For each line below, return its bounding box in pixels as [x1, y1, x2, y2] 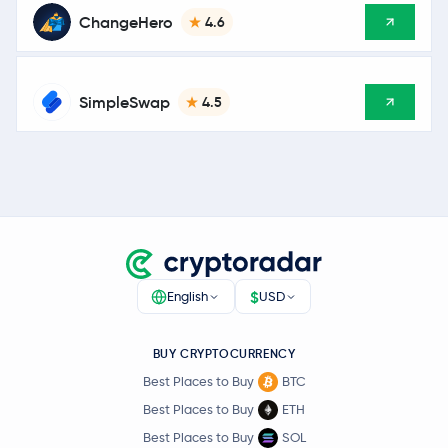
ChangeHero [79, 12, 173, 32]
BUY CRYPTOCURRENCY [152, 346, 296, 362]
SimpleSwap [79, 92, 170, 112]
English [167, 288, 209, 305]
